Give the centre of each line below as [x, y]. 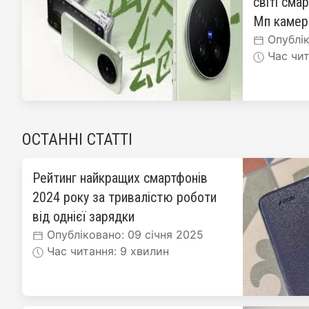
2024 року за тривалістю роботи [124, 197]
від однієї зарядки [83, 217]
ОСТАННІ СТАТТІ [77, 139]
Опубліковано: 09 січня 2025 [123, 235]
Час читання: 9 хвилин [106, 251]
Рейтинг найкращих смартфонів [120, 178]
